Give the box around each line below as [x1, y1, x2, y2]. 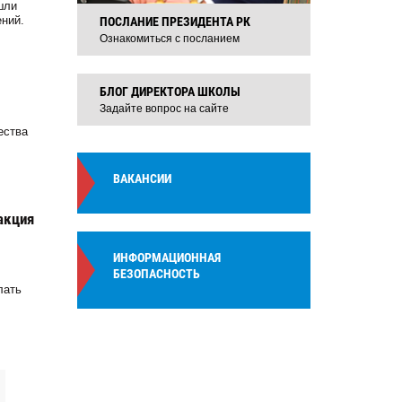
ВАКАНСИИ [113, 171, 171, 186]
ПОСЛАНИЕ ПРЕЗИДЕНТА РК [100, 14, 250, 29]
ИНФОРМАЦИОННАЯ [113, 250, 221, 265]
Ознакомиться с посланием [100, 32, 240, 45]
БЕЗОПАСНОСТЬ [113, 267, 200, 281]
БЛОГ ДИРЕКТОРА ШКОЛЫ [100, 84, 240, 99]
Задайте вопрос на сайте [100, 102, 229, 115]
